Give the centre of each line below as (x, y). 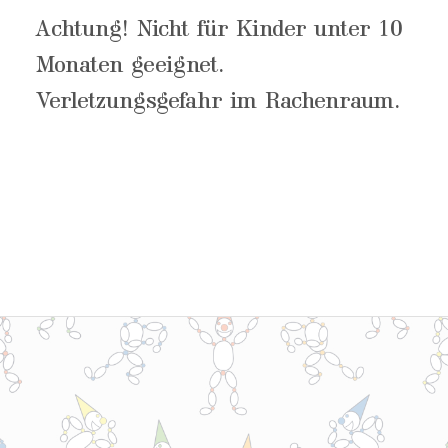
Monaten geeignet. (130, 66)
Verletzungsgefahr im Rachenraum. (218, 102)
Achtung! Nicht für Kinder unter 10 (219, 30)
